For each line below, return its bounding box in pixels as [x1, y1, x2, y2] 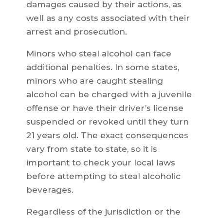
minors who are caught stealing [26, 76, 163, 86]
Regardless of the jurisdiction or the [26, 207, 181, 217]
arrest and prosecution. [26, 27, 127, 37]
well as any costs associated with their [26, 13, 190, 23]
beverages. [26, 185, 73, 195]
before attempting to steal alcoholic [26, 171, 181, 182]
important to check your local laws [26, 158, 175, 168]
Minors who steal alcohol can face [26, 49, 171, 59]
